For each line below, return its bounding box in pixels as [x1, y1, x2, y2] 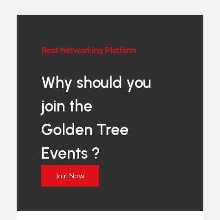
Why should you [41, 73, 152, 92]
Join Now [56, 171, 84, 180]
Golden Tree [41, 120, 129, 139]
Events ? [41, 143, 101, 163]
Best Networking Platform [41, 45, 137, 55]
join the [41, 96, 93, 115]
